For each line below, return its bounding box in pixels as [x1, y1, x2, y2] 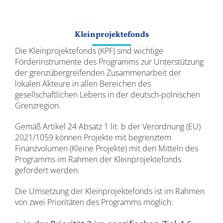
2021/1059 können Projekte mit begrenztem [14, 132, 171, 143]
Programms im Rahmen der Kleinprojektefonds [14, 154, 181, 165]
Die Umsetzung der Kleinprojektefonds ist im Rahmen [14, 186, 205, 197]
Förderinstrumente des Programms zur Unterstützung [14, 56, 204, 67]
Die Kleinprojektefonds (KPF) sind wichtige [14, 45, 163, 56]
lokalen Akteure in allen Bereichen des [14, 78, 151, 89]
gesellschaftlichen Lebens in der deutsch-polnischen [14, 89, 200, 100]
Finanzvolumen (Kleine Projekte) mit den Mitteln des [14, 143, 198, 154]
